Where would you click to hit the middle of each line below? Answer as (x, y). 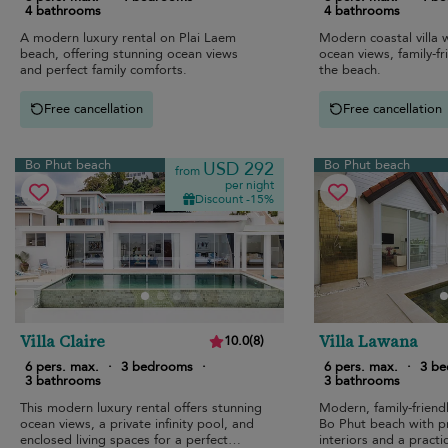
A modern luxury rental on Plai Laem (128, 37)
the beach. (349, 69)
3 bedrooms (157, 366)
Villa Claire (62, 340)
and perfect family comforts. (103, 69)
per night (249, 184)
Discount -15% (234, 198)
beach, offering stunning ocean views (129, 53)
